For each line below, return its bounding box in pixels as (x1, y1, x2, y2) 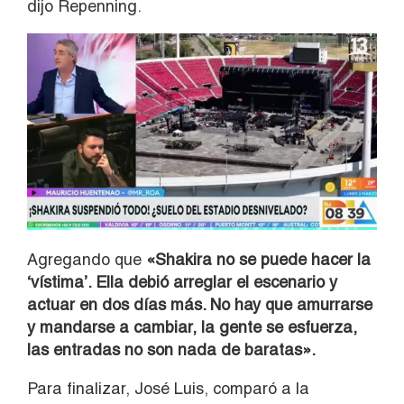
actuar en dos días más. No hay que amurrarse (27, 294, 372, 314)
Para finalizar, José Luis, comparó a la (27, 378, 309, 398)
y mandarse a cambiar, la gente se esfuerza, (27, 317, 357, 336)
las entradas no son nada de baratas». (27, 339, 316, 359)
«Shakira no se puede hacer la (142, 249, 371, 269)
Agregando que (27, 249, 142, 269)
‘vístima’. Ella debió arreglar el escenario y (27, 271, 337, 291)
